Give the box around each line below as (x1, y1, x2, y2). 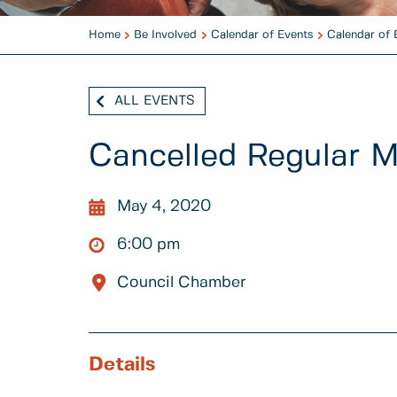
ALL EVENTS (114, 95, 195, 107)
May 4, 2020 (117, 198, 211, 214)
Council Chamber (117, 274, 246, 291)
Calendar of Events (210, 29, 314, 41)
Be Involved (134, 29, 198, 41)
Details (89, 355, 155, 375)
